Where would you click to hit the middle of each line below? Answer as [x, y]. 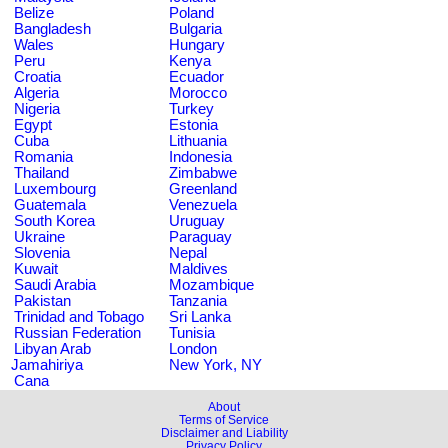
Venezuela [203, 204]
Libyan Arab [52, 348]
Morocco [198, 92]
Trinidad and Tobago [79, 316]
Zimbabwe [203, 172]
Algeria [36, 92]
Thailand [41, 172]
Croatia [37, 76]
